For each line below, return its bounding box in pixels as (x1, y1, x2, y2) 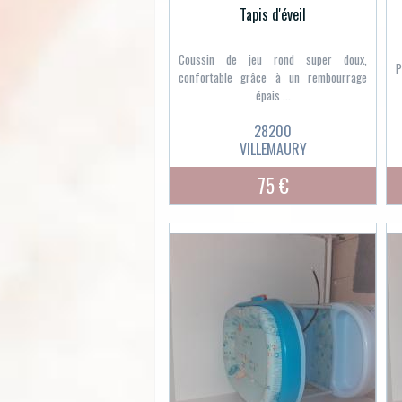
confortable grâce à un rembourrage (179, 68, 367, 87)
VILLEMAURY (239, 138, 307, 161)
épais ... (255, 86, 291, 105)
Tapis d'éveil (240, 3, 306, 25)
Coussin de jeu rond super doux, (179, 50, 367, 69)
